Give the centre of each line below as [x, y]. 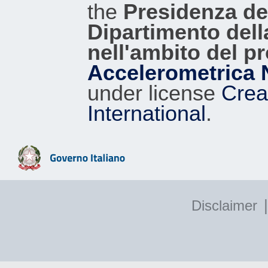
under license [154, 93]
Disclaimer [224, 205]
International [147, 113]
